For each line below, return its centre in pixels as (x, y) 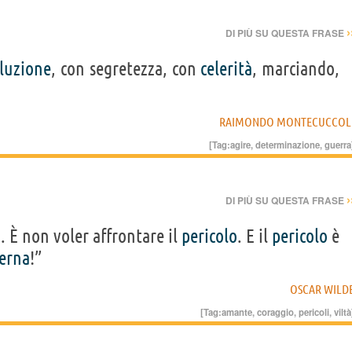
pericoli (314, 312)
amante (237, 312)
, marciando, (296, 69)
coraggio (275, 312)
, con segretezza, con (126, 69)
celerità (227, 69)
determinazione (288, 145)
